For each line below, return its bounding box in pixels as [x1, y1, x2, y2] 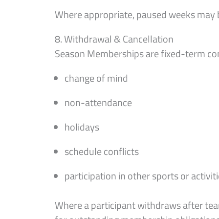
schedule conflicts [65, 144, 139, 159]
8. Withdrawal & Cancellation [55, 31, 174, 46]
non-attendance [65, 95, 132, 110]
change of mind [65, 70, 128, 86]
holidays [65, 119, 99, 134]
